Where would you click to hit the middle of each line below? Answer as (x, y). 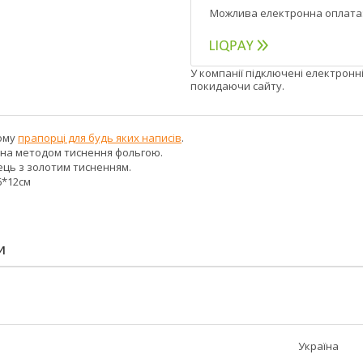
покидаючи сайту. (237, 86)
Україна (318, 346)
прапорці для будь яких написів (100, 138)
